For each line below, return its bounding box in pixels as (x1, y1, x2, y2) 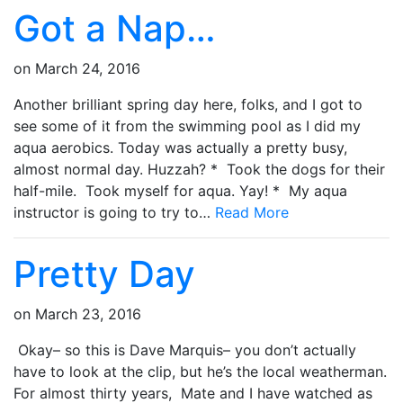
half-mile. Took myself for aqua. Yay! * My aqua (13, 181, 347, 200)
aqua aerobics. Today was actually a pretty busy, (13, 138, 347, 157)
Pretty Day (13, 251, 195, 296)
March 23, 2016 (35, 304, 141, 323)
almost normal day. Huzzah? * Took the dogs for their (13, 159, 385, 178)
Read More (215, 202, 289, 221)
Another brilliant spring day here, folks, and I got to (13, 94, 363, 113)
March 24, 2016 (35, 58, 140, 77)
